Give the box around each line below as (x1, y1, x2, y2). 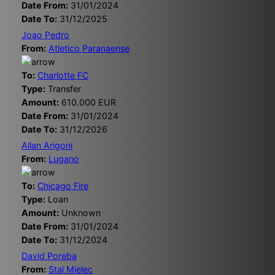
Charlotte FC (37, 70, 88, 81)
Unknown (59, 207, 101, 219)
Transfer (45, 83, 81, 95)
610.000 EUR (59, 97, 116, 108)
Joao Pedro (21, 29, 69, 41)
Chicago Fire (37, 180, 88, 192)
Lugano (48, 153, 79, 165)
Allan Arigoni (21, 140, 72, 151)
